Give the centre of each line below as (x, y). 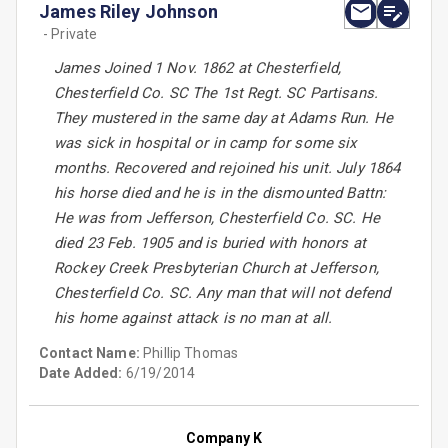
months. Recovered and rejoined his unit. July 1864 (227, 168)
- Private (70, 34)
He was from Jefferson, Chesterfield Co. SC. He (217, 218)
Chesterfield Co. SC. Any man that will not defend (222, 293)
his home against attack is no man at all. (193, 318)
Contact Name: (91, 353)
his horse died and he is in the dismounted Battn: (220, 193)
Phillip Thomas (191, 353)
